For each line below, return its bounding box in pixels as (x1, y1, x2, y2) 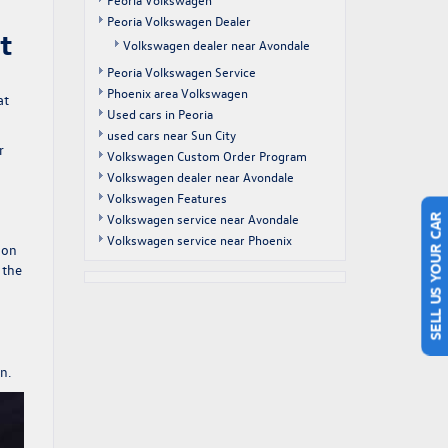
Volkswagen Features (106, 189, 227, 206)
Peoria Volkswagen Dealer (106, 12, 251, 29)
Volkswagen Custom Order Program (106, 147, 307, 164)
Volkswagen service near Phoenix (106, 231, 292, 248)
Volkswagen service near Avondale (106, 210, 299, 227)
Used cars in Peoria (106, 105, 213, 122)
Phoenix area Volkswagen (106, 84, 248, 101)
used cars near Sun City (106, 126, 236, 143)
